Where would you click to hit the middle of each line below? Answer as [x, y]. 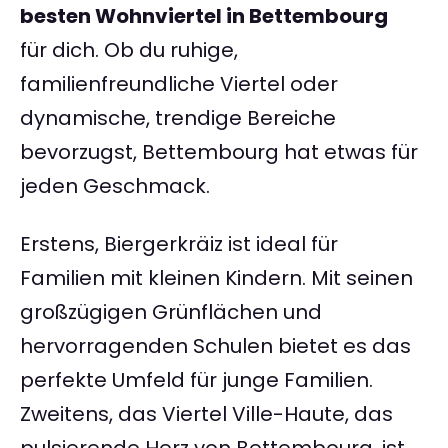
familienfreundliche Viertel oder [179, 84]
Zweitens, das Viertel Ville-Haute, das [206, 414]
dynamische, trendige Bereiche [178, 118]
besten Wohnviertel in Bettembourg [204, 16]
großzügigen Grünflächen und [171, 312]
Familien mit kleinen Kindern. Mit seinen [216, 278]
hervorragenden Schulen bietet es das [215, 346]
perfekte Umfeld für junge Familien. [196, 380]
